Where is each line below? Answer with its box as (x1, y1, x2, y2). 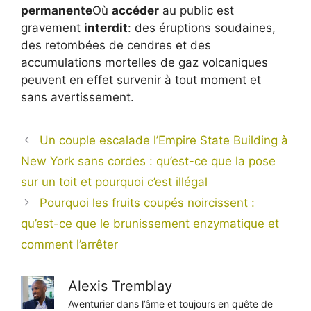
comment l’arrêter (21, 237, 118, 252)
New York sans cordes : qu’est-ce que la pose (21, 154, 276, 169)
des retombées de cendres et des (21, 38, 211, 53)
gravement (21, 21, 84, 35)
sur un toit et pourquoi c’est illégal (21, 175, 208, 190)
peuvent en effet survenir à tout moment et (21, 73, 261, 87)
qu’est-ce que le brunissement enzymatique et (21, 217, 279, 231)
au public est (159, 3, 234, 18)
